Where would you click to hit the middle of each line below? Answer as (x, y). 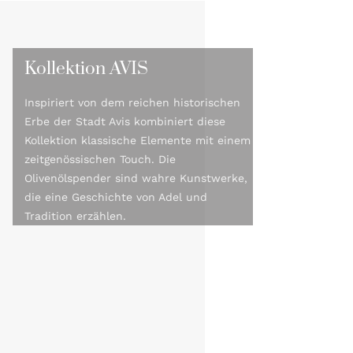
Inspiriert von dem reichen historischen (132, 103)
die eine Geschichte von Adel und (115, 197)
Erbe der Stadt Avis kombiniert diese (124, 122)
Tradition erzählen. (75, 216)
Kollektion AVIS (86, 69)
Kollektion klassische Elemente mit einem (137, 141)
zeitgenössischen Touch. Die (100, 160)
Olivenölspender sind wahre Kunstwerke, (136, 178)
